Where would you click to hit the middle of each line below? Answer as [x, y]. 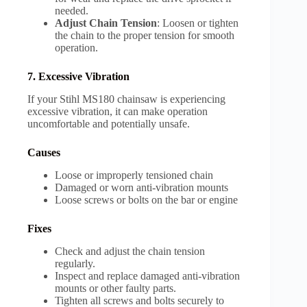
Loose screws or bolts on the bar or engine [148, 199]
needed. [73, 11]
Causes [45, 152]
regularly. [76, 263]
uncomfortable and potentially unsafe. [109, 123]
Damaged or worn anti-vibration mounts [143, 187]
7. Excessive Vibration [80, 77]
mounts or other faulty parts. [117, 288]
